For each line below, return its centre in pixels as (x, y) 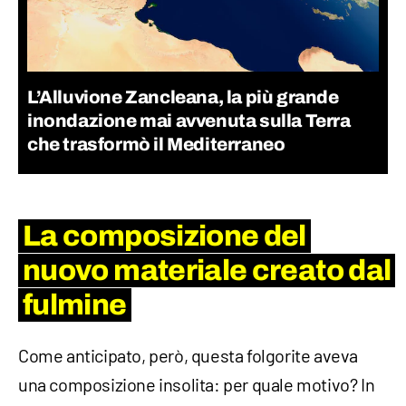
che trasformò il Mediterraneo (156, 145)
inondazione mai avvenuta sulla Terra (189, 121)
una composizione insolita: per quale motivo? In (197, 385)
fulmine (75, 305)
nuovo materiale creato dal (207, 271)
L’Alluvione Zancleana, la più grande (183, 97)
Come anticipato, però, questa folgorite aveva (188, 356)
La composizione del (164, 237)
